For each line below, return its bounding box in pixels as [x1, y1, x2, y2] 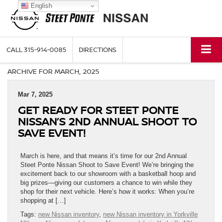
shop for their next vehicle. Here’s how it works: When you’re [20, 188, 194, 196]
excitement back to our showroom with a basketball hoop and [20, 170, 196, 178]
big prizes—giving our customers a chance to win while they [20, 179, 192, 187]
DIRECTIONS [79, 45, 116, 55]
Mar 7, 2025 [18, 91, 53, 99]
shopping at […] [20, 197, 66, 205]
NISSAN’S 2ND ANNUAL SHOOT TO [18, 114, 197, 129]
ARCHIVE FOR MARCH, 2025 [7, 66, 99, 76]
